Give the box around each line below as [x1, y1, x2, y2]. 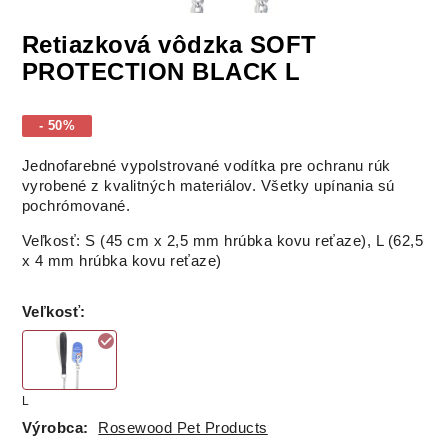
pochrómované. [21, 198, 131, 215]
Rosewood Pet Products [98, 419, 268, 436]
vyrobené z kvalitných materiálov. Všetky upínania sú [21, 178, 395, 195]
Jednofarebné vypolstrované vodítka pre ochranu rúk [21, 158, 391, 175]
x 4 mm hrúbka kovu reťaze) [21, 253, 222, 270]
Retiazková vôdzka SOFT [21, 30, 317, 58]
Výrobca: [21, 419, 89, 436]
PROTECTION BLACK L [21, 57, 301, 85]
